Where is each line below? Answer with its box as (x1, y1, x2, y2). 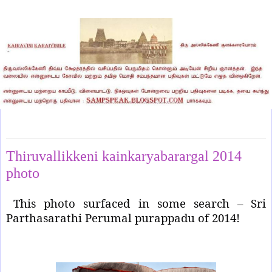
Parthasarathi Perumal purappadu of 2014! (6, 209, 240, 225)
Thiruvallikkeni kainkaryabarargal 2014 (6, 148, 242, 165)
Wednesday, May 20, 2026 (6, 126, 95, 135)
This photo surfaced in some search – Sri (13, 195, 266, 211)
